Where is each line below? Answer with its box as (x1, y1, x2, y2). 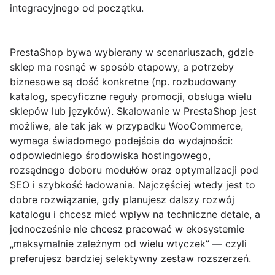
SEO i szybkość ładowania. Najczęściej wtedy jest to (10, 179, 255, 192)
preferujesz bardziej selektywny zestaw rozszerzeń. (10, 252, 251, 265)
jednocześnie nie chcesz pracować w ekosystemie (10, 223, 244, 236)
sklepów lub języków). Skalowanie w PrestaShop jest (10, 105, 257, 118)
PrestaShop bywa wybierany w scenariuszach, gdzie (10, 46, 254, 59)
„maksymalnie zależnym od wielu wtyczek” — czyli (10, 238, 247, 250)
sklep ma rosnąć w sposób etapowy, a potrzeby (10, 61, 234, 74)
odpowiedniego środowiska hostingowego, (10, 149, 211, 162)
